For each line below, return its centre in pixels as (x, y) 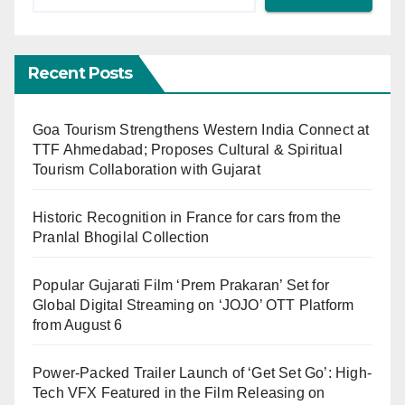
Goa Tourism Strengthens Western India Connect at (201, 130)
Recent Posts (80, 74)
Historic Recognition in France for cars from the (187, 218)
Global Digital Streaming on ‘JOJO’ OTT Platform (193, 306)
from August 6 (78, 325)
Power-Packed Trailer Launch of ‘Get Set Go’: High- (202, 373)
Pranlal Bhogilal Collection (121, 238)
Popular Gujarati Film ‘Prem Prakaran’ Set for (181, 286)
